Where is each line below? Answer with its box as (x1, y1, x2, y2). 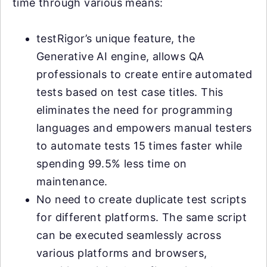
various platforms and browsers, (36, 247, 207, 260)
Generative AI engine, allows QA (36, 50, 204, 63)
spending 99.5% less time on (36, 157, 187, 170)
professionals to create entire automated (36, 68, 252, 81)
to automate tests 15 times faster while (36, 139, 243, 153)
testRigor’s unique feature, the (36, 32, 195, 45)
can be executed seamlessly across (36, 229, 222, 242)
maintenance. (36, 175, 108, 188)
